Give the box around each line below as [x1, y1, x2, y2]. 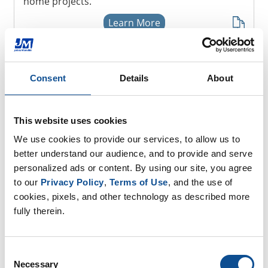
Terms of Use [109, 177, 168, 187]
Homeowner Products [47, 113, 147, 126]
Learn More [108, 16, 160, 29]
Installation [47, 166, 98, 179]
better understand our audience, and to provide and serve [14, 148, 252, 159]
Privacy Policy [40, 177, 104, 187]
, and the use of [167, 177, 233, 187]
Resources [48, 79, 96, 92]
